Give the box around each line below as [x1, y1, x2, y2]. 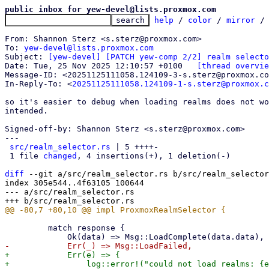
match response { [5, 223, 48, 232]
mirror [226, 16, 255, 25]
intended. [5, 106, 48, 115]
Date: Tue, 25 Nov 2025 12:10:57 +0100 [183, 61, 197, 70]
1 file [10, 151, 43, 160]
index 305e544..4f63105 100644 [5, 178, 144, 187]
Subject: [5, 52, 48, 61]
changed [43, 151, 77, 160]
